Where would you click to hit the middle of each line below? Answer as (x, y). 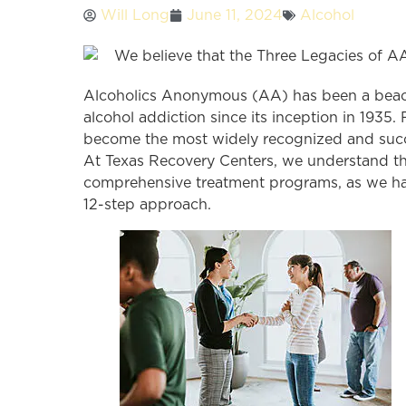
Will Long (135, 16)
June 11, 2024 (235, 16)
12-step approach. (147, 205)
